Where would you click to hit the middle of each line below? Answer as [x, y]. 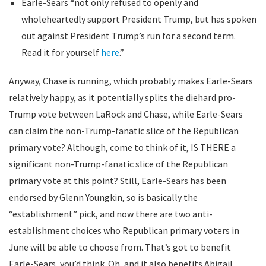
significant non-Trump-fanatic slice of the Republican [118, 164]
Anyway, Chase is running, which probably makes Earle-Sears [131, 81]
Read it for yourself [61, 52]
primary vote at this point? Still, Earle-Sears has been [118, 180]
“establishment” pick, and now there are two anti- [111, 214]
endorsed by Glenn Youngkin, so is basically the [103, 197]
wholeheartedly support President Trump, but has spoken [139, 19]
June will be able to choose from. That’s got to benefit [120, 247]
